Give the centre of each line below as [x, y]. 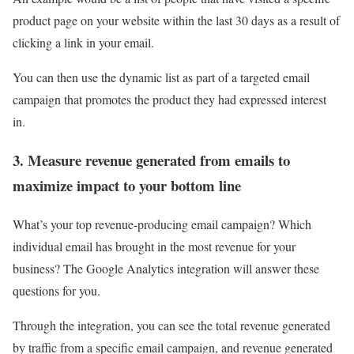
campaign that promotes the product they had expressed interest [169, 100]
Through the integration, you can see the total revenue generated [171, 325]
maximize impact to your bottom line [127, 186]
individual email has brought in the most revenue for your [154, 246]
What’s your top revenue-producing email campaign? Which [162, 224]
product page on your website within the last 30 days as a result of [176, 21]
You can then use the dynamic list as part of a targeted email [161, 77]
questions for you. [56, 290]
